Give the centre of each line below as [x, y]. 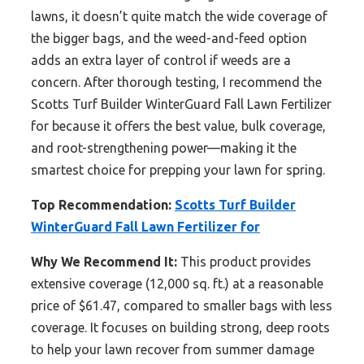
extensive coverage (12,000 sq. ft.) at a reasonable [177, 284]
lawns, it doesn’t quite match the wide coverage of [179, 17]
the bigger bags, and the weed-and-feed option [169, 39]
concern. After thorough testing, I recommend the [176, 82]
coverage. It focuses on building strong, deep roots [180, 328]
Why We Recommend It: [104, 262]
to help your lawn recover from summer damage [173, 350]
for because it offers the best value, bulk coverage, [178, 126]
